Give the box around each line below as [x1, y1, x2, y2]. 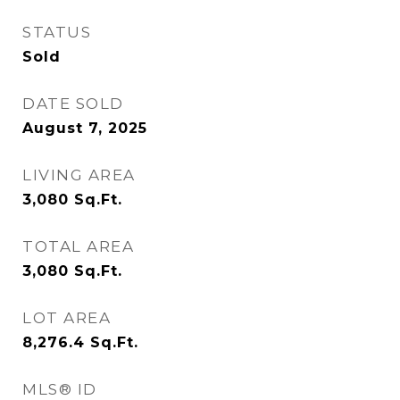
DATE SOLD [22, 95, 124, 112]
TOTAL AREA [22, 237, 134, 255]
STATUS [22, 23, 91, 41]
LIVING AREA [22, 166, 136, 184]
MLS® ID [22, 380, 97, 398]
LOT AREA [22, 309, 111, 327]
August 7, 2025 [22, 120, 147, 137]
